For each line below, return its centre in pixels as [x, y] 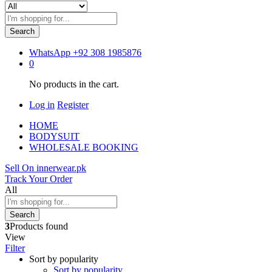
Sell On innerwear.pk [46, 168]
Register [73, 104]
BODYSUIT [54, 136]
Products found [39, 226]
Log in [42, 104]
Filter [15, 248]
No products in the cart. [74, 84]
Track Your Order [39, 178]
